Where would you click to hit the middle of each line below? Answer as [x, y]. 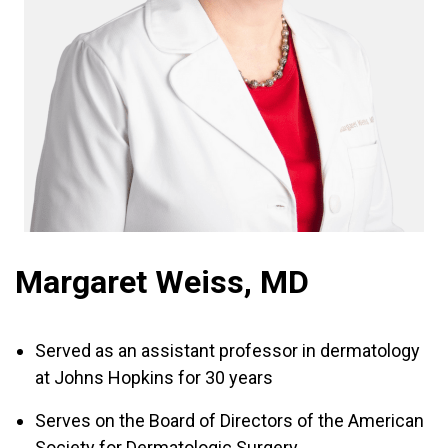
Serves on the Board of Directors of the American [229, 420]
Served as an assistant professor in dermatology [227, 350]
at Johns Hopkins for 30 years [154, 377]
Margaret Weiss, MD [162, 282]
